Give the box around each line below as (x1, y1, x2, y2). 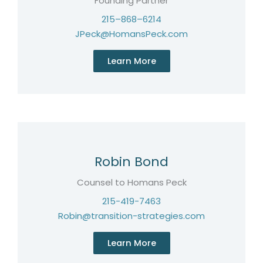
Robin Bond (95, 153, 168, 171)
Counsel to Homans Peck (76, 176, 187, 188)
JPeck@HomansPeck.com (75, 28, 188, 40)
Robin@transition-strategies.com (58, 210, 205, 222)
